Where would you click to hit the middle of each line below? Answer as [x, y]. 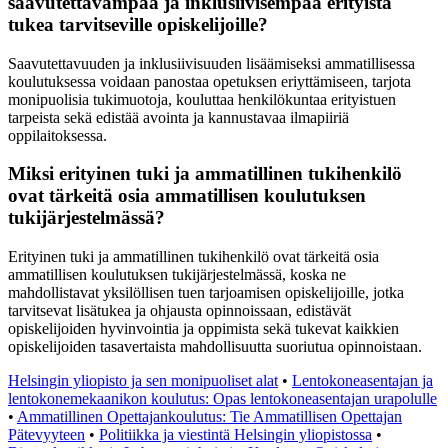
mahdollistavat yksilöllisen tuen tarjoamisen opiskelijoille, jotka [206, 293]
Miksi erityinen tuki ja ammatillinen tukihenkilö [205, 174]
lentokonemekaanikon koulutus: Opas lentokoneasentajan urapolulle [222, 399]
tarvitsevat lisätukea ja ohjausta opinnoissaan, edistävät [179, 311]
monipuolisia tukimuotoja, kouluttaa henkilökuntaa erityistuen [202, 99]
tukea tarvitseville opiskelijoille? [138, 24]
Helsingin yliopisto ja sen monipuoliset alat [143, 381]
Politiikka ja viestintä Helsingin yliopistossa [235, 435]
